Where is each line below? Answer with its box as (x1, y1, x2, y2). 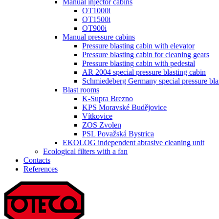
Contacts (23, 156, 50, 164)
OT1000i (82, 6, 110, 15)
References (23, 165, 58, 173)
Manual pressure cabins (63, 33, 135, 41)
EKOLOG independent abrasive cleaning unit (63, 138, 204, 147)
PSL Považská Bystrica (82, 130, 154, 138)
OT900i (82, 24, 107, 32)
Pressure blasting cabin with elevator (82, 42, 195, 50)
